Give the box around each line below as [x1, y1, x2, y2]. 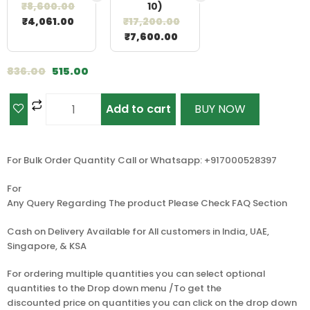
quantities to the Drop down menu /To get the [7, 282, 221, 295]
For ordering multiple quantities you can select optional [7, 267, 265, 281]
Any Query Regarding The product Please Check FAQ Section [7, 197, 287, 210]
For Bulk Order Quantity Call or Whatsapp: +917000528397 [7, 154, 277, 167]
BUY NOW [194, 101, 246, 118]
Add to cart [106, 101, 171, 118]
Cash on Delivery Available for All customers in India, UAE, [7, 224, 269, 238]
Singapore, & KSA [7, 239, 86, 253]
